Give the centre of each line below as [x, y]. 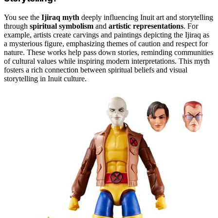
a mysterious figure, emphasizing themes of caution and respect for [106, 44]
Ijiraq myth [60, 17]
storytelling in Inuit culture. [45, 79]
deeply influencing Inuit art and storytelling [146, 17]
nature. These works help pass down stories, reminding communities [109, 52]
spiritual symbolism [62, 26]
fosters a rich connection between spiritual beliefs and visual [96, 70]
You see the [23, 17]
